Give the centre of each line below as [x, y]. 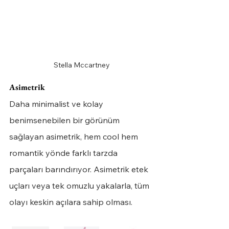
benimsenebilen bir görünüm [65, 120]
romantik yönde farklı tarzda [64, 153]
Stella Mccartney [82, 65]
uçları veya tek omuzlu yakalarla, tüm [80, 185]
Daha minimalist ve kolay [57, 104]
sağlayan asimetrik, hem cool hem [75, 136]
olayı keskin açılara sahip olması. [71, 202]
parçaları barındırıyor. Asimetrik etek [80, 169]
